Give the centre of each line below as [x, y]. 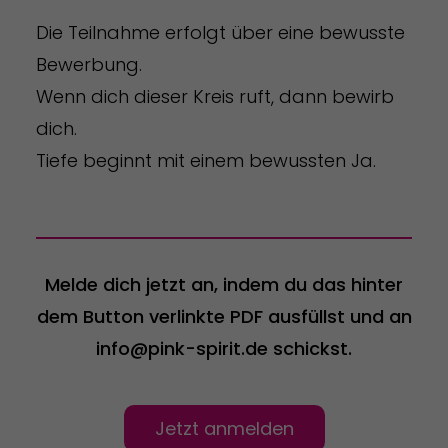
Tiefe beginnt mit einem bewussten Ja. [205, 161]
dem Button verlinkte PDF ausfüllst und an [224, 317]
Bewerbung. [88, 65]
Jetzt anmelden [224, 429]
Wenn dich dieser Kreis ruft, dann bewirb [214, 97]
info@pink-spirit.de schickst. [224, 349]
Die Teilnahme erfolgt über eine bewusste [220, 33]
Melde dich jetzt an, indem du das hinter [224, 285]
